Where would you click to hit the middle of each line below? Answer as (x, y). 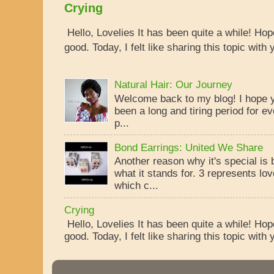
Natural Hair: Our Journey (174, 85)
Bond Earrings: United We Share (189, 147)
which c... (137, 186)
